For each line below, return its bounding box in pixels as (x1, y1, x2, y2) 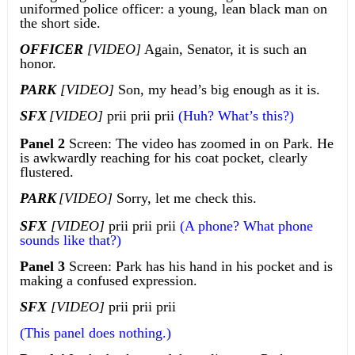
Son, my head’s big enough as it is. (113, 82, 320, 98)
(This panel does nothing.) (19, 325, 171, 342)
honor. (19, 55, 56, 72)
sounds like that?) (19, 232, 121, 249)
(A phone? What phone (175, 218, 313, 235)
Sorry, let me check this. (112, 190, 257, 207)
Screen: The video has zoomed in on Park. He (64, 136, 334, 152)
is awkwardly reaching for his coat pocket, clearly (19, 150, 307, 166)
